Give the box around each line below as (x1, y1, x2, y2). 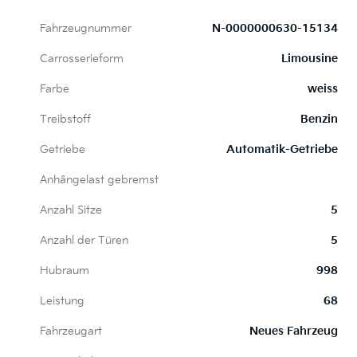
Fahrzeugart (40, 324, 102, 339)
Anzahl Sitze (40, 203, 102, 218)
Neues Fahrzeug (249, 324, 338, 339)
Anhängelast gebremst (40, 173, 159, 187)
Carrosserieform (40, 52, 124, 66)
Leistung (40, 294, 84, 308)
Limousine (281, 52, 338, 66)
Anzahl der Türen (40, 233, 128, 248)
